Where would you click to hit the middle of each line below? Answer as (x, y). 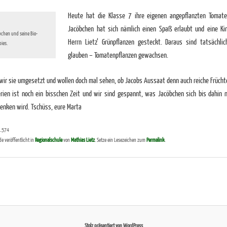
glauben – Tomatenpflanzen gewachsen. (118, 54)
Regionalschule (48, 140)
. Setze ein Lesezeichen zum (120, 140)
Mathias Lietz (83, 140)
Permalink (155, 140)
